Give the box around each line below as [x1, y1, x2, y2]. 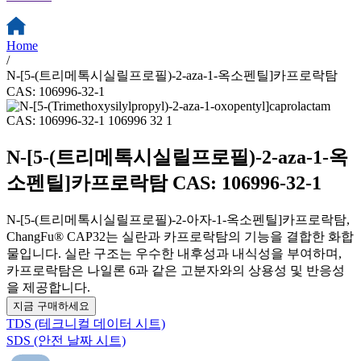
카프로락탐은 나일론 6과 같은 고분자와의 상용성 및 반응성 [6, 263, 345, 277]
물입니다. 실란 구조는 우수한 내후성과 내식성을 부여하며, [6, 246, 342, 260]
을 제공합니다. [6, 280, 90, 294]
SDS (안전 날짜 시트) [6, 333, 126, 347]
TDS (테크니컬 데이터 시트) [6, 316, 165, 330]
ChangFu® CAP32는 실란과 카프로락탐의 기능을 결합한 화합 [6, 229, 354, 243]
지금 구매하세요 [13, 299, 89, 312]
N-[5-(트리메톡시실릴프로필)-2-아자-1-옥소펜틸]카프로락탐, [6, 212, 350, 226]
